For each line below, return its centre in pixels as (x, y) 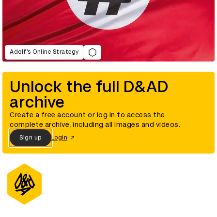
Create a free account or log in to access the (87, 115)
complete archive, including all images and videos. (95, 124)
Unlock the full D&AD (89, 86)
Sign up (31, 138)
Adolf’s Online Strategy (44, 52)
